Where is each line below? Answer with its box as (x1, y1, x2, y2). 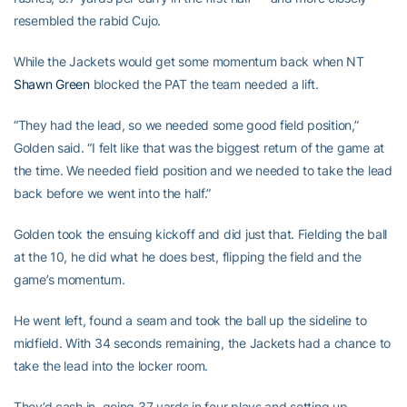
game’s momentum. (14, 272, 125, 287)
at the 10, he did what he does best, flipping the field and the (14, 249, 362, 264)
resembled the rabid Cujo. (14, 13, 162, 28)
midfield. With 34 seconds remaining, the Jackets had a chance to (14, 335, 392, 351)
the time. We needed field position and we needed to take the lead (14, 163, 392, 178)
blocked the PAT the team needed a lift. (89, 76, 319, 92)
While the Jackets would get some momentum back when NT (14, 54, 364, 69)
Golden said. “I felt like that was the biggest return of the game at (14, 140, 384, 155)
